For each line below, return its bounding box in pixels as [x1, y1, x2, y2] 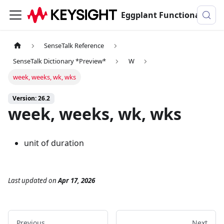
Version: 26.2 [12, 94, 50, 103]
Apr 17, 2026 [58, 175, 95, 185]
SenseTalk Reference [44, 41, 104, 50]
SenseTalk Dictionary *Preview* [13, 56, 106, 66]
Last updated [8, 175, 47, 185]
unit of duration [24, 137, 84, 149]
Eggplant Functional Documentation [200, 9, 207, 20]
